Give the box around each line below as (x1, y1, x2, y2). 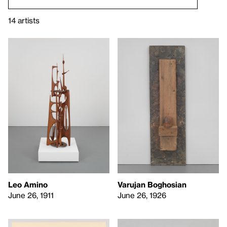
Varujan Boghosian (118, 179, 186, 189)
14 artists (8, 16, 40, 25)
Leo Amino (8, 179, 48, 189)
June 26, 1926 (118, 190, 166, 200)
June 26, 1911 (8, 190, 54, 200)
